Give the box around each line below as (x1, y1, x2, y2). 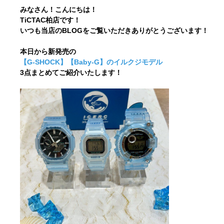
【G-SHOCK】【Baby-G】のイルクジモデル (20, 58, 163, 66)
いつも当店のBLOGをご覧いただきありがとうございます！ (20, 26, 209, 34)
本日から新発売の (20, 47, 76, 55)
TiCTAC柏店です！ (20, 16, 81, 24)
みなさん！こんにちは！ (20, 5, 97, 13)
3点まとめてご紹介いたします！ (20, 68, 122, 76)
